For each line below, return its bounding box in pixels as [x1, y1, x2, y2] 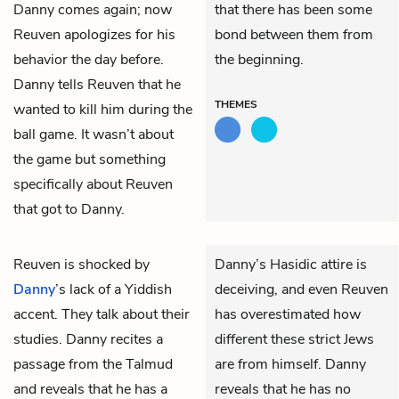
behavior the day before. [13, 49, 164, 69]
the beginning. [215, 49, 304, 69]
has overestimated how [215, 304, 361, 324]
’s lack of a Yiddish [55, 279, 172, 299]
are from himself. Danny [215, 354, 366, 374]
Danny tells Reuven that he [13, 74, 181, 94]
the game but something [13, 149, 166, 169]
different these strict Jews [215, 329, 374, 349]
